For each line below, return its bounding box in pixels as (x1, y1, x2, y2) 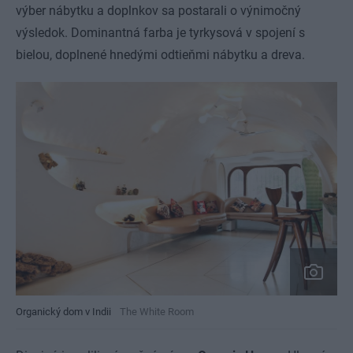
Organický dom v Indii (16, 306, 111, 318)
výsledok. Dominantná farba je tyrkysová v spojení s (16, 25, 305, 40)
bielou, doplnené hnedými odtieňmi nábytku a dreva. (16, 47, 308, 62)
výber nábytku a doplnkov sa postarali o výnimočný (16, 3, 301, 18)
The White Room (120, 306, 194, 318)
